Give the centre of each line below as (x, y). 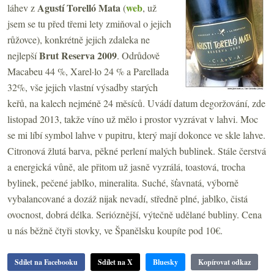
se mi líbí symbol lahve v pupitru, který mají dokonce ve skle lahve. (136, 135)
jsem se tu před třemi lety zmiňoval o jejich (89, 23)
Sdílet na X (115, 262)
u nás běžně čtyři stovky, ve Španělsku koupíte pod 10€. (115, 230)
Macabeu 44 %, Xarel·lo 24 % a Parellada (88, 71)
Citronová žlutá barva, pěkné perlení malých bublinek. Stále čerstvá (137, 150)
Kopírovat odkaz (224, 262)
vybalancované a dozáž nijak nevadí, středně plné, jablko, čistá (128, 198)
